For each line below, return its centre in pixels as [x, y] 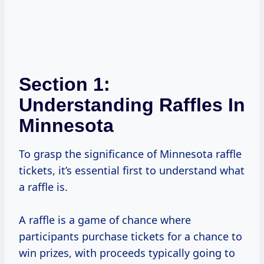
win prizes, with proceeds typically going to [127, 253]
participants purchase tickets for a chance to [131, 237]
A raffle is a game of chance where [105, 220]
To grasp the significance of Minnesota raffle [130, 154]
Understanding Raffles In [132, 105]
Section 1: [65, 85]
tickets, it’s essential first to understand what [132, 171]
